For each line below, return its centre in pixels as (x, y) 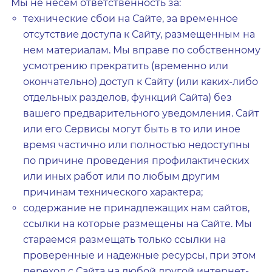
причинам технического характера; (113, 192)
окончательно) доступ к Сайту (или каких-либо (141, 82)
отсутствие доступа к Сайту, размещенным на (139, 34)
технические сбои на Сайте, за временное (131, 19)
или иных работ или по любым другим (121, 176)
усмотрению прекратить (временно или (126, 66)
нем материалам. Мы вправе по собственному (142, 50)
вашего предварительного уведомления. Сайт (141, 113)
